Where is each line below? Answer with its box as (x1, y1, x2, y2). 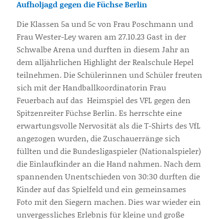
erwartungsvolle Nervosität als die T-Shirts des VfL (16, 119, 200, 131)
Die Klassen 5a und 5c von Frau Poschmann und (16, 18, 193, 29)
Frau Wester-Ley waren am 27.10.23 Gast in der (16, 30, 186, 42)
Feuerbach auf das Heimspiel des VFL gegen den (16, 94, 191, 106)
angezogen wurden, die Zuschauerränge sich (16, 132, 180, 144)
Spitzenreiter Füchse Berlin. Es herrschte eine (16, 107, 182, 118)
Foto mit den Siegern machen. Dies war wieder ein (16, 196, 201, 207)
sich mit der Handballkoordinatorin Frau (16, 81, 166, 93)
